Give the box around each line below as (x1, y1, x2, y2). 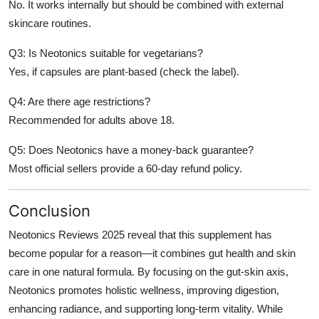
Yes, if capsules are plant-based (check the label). (9, 66, 239, 78)
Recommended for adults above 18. (9, 114, 174, 127)
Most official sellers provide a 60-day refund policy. (9, 162, 242, 175)
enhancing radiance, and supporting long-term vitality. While (9, 303, 283, 315)
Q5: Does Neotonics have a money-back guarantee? (9, 144, 253, 157)
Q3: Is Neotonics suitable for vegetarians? (9, 47, 203, 60)
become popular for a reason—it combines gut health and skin (9, 247, 296, 260)
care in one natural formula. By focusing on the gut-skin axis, (9, 266, 288, 278)
